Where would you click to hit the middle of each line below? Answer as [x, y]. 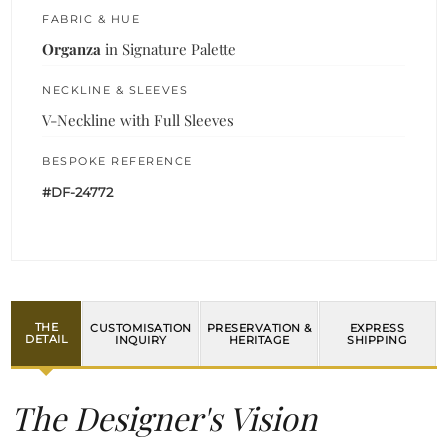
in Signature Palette [169, 48]
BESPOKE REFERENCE [117, 160]
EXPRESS [377, 327]
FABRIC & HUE [91, 18]
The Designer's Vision [164, 417]
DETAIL [46, 339]
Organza [72, 48]
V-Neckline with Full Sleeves [138, 119]
